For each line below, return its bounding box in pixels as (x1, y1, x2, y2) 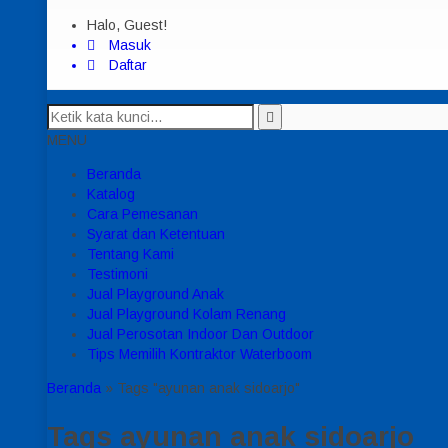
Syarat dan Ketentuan (87, 226, 225, 242)
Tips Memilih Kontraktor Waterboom (87, 346, 312, 362)
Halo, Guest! (87, 17, 167, 33)
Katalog (87, 186, 135, 202)
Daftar (105, 57, 147, 73)
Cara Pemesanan (87, 206, 198, 222)
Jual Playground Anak (87, 286, 224, 302)
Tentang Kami (87, 246, 174, 262)
